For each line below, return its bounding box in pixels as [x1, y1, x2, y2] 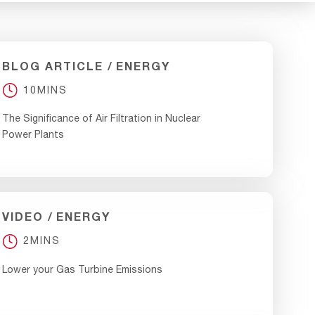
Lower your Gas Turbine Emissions [2, 263, 163, 275]
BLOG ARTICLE [2, 58, 104, 72]
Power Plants [2, 129, 65, 140]
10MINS [23, 84, 68, 96]
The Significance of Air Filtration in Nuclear [2, 112, 201, 124]
